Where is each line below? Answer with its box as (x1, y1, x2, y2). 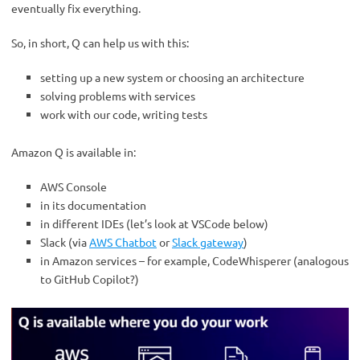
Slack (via (40, 234, 89, 249)
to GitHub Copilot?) (40, 271, 139, 286)
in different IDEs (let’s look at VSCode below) (40, 215, 268, 231)
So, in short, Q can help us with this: (11, 35, 189, 50)
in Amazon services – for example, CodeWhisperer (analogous (40, 252, 349, 268)
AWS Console (40, 178, 107, 194)
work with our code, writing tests (40, 106, 207, 121)
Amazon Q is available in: (11, 144, 136, 159)
